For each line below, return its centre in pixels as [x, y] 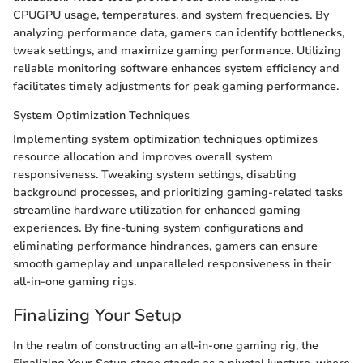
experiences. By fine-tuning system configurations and [158, 228]
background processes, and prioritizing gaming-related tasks [178, 192]
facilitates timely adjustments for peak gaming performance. [176, 86]
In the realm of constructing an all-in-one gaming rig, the [166, 346]
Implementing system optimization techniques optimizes [165, 139]
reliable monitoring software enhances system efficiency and [176, 68]
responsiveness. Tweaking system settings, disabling [155, 174]
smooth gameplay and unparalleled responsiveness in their [172, 263]
